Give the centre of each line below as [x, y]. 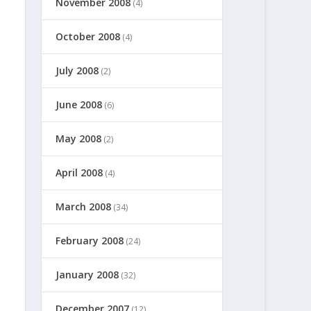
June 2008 [79, 104]
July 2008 [77, 70]
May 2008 [79, 138]
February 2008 [90, 240]
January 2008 [87, 274]
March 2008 [84, 206]
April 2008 [79, 172]
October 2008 [88, 36]
